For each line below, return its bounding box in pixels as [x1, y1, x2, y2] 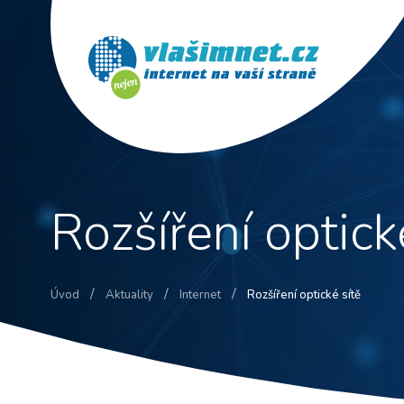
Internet [179, 286, 221, 303]
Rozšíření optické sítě [247, 286, 361, 303]
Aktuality [106, 286, 153, 303]
